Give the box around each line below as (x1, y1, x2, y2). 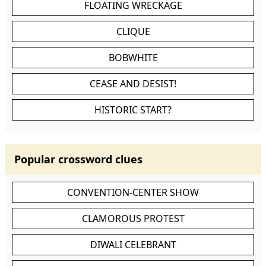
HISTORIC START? (94, 103, 172, 116)
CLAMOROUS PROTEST (81, 212, 185, 225)
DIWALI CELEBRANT (90, 238, 176, 251)
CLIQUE (116, 25, 150, 38)
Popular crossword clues (14, 152, 142, 166)
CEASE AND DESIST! (90, 77, 176, 90)
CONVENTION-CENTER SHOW (67, 186, 199, 199)
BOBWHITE (108, 51, 158, 64)
